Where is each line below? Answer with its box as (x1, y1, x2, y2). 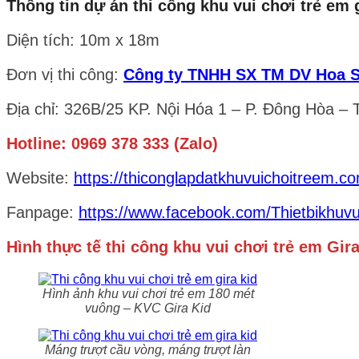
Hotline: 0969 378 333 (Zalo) (6, 134, 218, 152)
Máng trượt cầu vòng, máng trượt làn (45, 342, 251, 357)
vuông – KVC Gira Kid (85, 301, 211, 315)
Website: (6, 168, 74, 187)
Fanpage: (6, 203, 79, 221)
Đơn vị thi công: (6, 65, 123, 83)
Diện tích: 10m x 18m (6, 30, 159, 49)
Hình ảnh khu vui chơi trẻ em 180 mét (42, 286, 254, 301)
